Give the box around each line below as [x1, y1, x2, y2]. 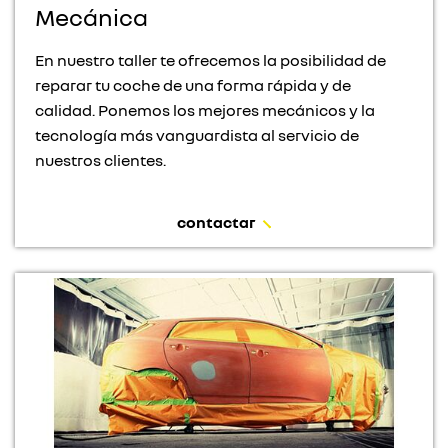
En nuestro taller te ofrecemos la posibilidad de [35, 49, 386, 70]
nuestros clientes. [35, 149, 166, 170]
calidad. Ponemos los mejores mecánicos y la [35, 99, 375, 120]
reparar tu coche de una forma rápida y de [35, 74, 351, 95]
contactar [176, 211, 256, 232]
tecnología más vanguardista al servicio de [35, 124, 359, 145]
